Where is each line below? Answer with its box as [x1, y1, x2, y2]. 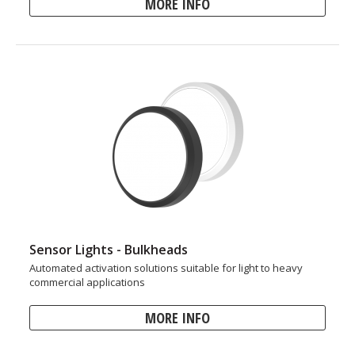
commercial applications [29, 275, 145, 289]
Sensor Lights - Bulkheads [29, 241, 188, 258]
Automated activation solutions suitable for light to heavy [29, 261, 303, 275]
